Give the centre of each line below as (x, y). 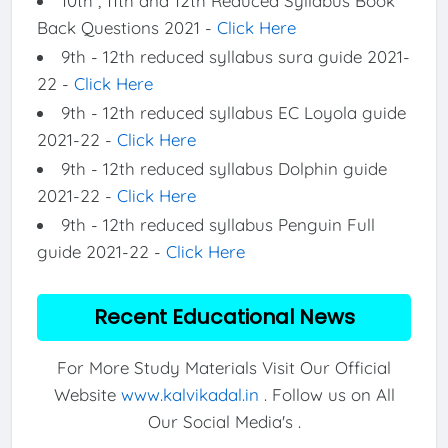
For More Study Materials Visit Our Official (224, 367)
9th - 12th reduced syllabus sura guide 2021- (235, 57)
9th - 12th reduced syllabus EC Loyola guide (233, 113)
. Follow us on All (326, 394)
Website (87, 394)
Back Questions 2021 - (126, 28)
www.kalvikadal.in (189, 394)
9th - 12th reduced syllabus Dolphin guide (223, 169)
